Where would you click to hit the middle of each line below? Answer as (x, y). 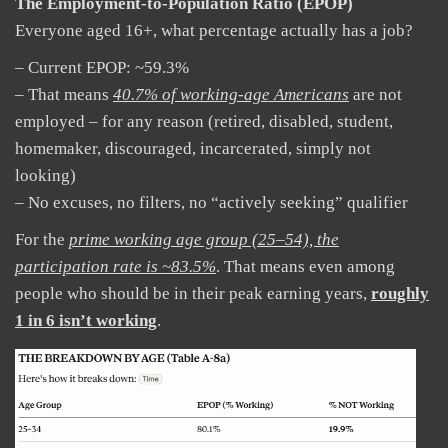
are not (375, 94)
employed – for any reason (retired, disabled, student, (204, 121)
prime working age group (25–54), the (204, 239)
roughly (400, 293)
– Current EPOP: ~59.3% (102, 67)
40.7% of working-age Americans (231, 94)
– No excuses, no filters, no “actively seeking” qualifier (211, 202)
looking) (45, 175)
